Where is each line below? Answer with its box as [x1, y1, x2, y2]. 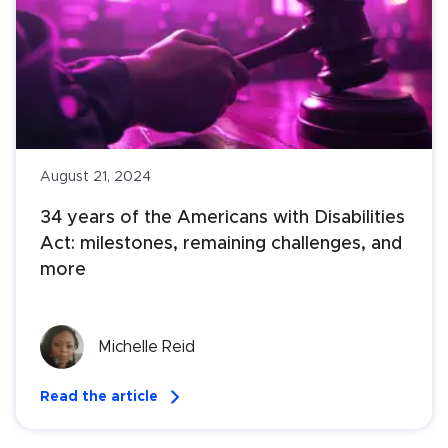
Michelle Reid [98, 339, 195, 356]
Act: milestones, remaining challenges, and [40, 235, 402, 254]
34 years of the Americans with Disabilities [40, 209, 405, 228]
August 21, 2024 [40, 170, 151, 185]
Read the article [40, 390, 158, 405]
